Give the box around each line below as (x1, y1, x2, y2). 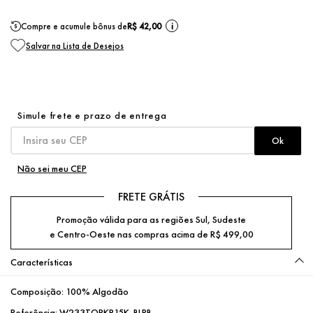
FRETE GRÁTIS (118, 189, 185, 204)
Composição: (10, 284, 66, 298)
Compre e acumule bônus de (21, 20, 127, 32)
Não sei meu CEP (17, 161, 87, 175)
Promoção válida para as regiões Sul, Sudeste (57, 212, 247, 226)
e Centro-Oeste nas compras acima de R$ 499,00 (49, 227, 254, 240)
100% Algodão (66, 284, 129, 298)
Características (10, 255, 73, 268)
